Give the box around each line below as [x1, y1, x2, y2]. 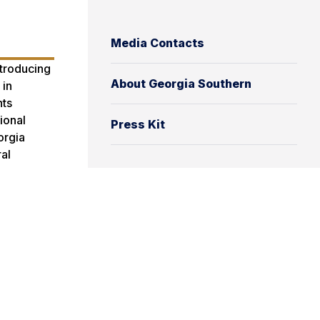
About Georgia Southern [111, 76, 251, 91]
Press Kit [111, 116, 165, 131]
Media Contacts [111, 35, 204, 50]
